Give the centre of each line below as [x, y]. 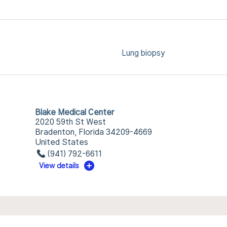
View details [59, 166]
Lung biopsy [143, 53]
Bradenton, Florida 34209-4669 [93, 132]
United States [61, 142]
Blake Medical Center [74, 112]
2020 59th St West [70, 122]
